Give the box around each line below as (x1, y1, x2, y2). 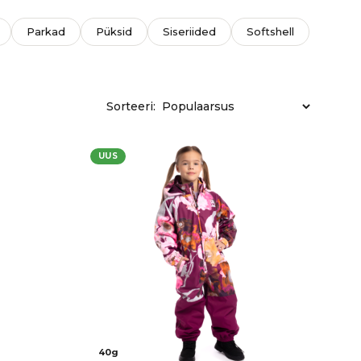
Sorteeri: (106, 98, 156, 114)
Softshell (247, 25, 295, 38)
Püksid (96, 25, 133, 38)
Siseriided (163, 25, 217, 38)
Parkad (27, 25, 66, 38)
